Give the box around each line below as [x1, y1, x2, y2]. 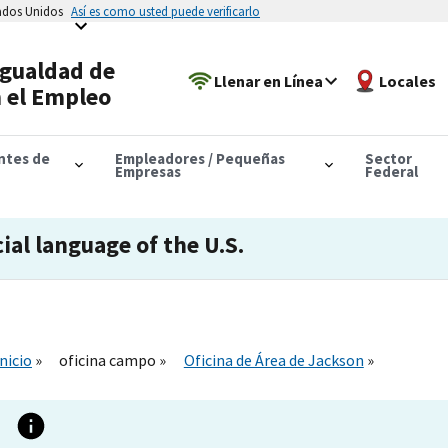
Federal [364, 161, 418, 181]
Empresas [114, 161, 181, 181]
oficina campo [59, 349, 160, 370]
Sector [364, 148, 412, 168]
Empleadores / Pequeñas [114, 148, 285, 168]
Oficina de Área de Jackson [183, 349, 364, 370]
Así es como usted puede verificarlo [71, 3, 260, 19]
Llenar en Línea [214, 70, 324, 91]
